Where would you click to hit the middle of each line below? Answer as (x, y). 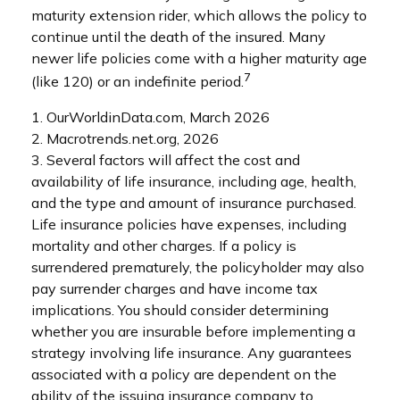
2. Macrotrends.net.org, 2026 (125, 138)
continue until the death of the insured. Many (179, 37)
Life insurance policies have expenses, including (189, 224)
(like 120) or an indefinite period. (137, 82)
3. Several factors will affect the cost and (166, 159)
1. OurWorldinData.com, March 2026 (150, 117)
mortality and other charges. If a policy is (164, 245)
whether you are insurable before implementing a (193, 331)
